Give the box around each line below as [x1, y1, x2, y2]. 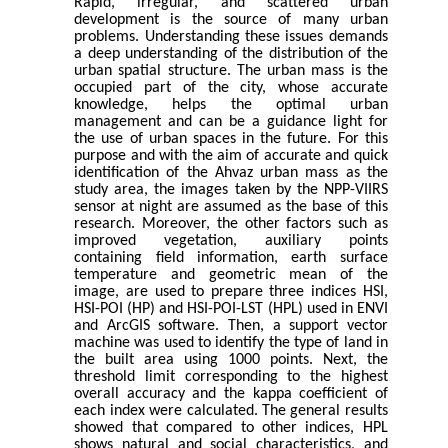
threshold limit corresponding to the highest [74, 369, 388, 386]
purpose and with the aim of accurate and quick [74, 148, 388, 165]
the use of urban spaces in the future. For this [74, 131, 388, 148]
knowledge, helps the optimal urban [74, 97, 388, 114]
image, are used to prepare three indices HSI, [74, 284, 388, 301]
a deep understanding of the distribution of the [74, 46, 388, 63]
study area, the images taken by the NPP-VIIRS [74, 182, 388, 199]
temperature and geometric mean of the [74, 267, 388, 284]
